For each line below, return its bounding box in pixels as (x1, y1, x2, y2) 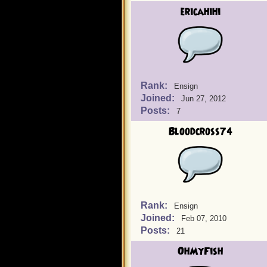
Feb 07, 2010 (181, 214, 226, 223)
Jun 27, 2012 (181, 94, 226, 103)
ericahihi (180, 5, 221, 19)
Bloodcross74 (168, 125, 232, 139)
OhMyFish (178, 244, 223, 259)
